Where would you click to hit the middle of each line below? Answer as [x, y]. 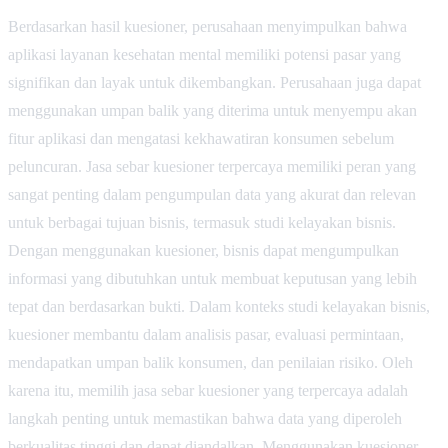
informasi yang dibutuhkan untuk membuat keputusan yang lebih [212, 278]
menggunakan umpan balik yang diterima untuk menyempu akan [212, 110]
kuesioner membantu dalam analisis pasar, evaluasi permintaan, [206, 334]
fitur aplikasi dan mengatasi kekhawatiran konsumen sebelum [201, 138]
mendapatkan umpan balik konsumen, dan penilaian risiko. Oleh [210, 362]
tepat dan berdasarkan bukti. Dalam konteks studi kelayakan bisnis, [219, 306]
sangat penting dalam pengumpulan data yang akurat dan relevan [212, 194]
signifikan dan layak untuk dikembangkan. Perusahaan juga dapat [214, 82]
